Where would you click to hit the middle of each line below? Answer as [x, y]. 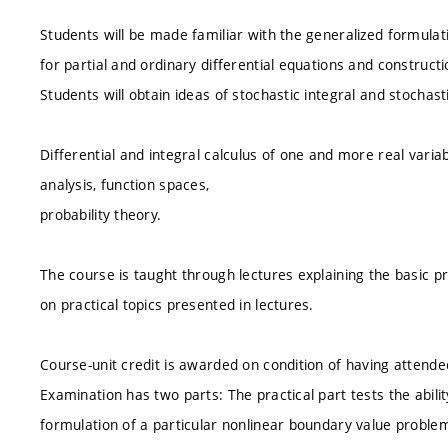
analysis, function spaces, [125, 184]
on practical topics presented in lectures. [177, 304]
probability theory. [101, 214]
